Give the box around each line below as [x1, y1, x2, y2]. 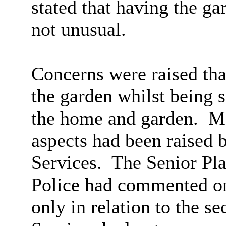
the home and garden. [31, 107, 198, 129]
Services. [31, 152, 102, 174]
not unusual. [31, 19, 126, 40]
